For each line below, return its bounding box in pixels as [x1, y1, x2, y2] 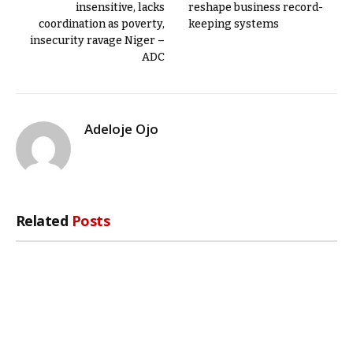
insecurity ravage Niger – [30, 34, 165, 48]
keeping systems [188, 17, 279, 32]
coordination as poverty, [39, 17, 165, 32]
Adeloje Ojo [84, 120, 158, 139]
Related [16, 211, 72, 231]
